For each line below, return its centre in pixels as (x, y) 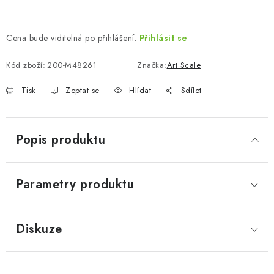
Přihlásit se (163, 38)
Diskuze (39, 229)
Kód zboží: (26, 65)
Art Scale (183, 65)
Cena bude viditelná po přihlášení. (73, 38)
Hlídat (140, 90)
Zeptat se (83, 90)
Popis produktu (61, 140)
